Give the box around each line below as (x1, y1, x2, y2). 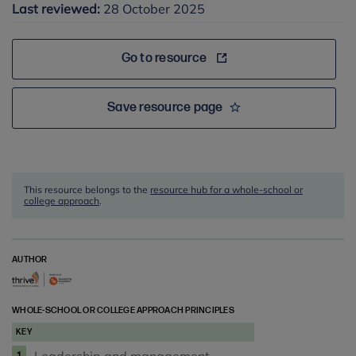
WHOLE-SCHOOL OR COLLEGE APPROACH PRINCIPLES (12, 305, 234, 316)
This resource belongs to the (24, 184, 150, 195)
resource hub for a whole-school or (150, 184, 303, 195)
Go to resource (121, 51, 210, 66)
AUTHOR (12, 254, 48, 265)
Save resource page (107, 100, 223, 115)
